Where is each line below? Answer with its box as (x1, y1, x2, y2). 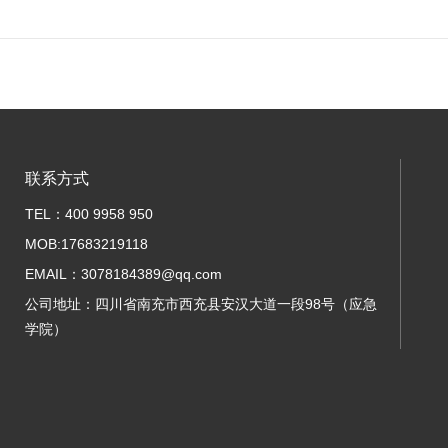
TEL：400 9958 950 (25, 206, 153, 222)
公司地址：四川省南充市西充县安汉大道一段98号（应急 (25, 296, 377, 312)
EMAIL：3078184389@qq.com (25, 266, 222, 282)
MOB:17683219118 (25, 236, 148, 252)
